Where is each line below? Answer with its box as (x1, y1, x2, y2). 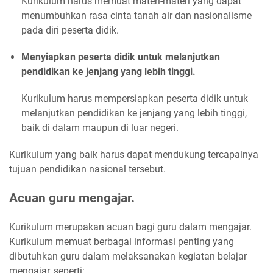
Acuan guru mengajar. (9, 191, 135, 206)
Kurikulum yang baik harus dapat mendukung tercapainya (9, 149, 258, 161)
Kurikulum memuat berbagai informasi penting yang (9, 236, 234, 248)
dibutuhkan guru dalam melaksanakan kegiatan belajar (9, 250, 247, 263)
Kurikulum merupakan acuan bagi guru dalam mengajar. (9, 221, 252, 233)
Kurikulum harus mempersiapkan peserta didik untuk (21, 93, 248, 105)
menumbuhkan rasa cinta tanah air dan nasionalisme (21, 10, 252, 22)
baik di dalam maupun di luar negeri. (21, 122, 179, 134)
